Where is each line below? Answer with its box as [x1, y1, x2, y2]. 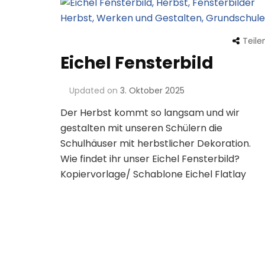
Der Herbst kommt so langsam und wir [60, 106, 240, 120]
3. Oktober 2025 [120, 85, 185, 97]
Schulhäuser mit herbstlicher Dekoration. [60, 137, 251, 151]
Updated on [69, 85, 120, 97]
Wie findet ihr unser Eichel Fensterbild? [60, 152, 240, 166]
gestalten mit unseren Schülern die [60, 121, 222, 135]
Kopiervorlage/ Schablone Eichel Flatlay [60, 167, 246, 182]
